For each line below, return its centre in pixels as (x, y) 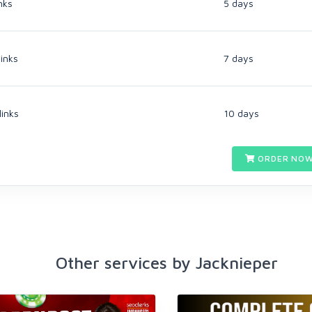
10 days (241, 113)
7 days (239, 58)
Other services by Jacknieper (166, 263)
